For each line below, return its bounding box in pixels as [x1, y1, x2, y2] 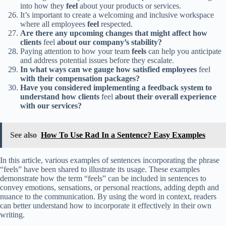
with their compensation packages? [20, 74, 140, 83]
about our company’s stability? [57, 38, 162, 47]
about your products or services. [78, 2, 181, 11]
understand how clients [20, 92, 99, 101]
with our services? [20, 101, 82, 110]
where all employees [20, 20, 87, 29]
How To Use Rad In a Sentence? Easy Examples [41, 131, 205, 140]
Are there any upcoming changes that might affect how [20, 29, 207, 38]
